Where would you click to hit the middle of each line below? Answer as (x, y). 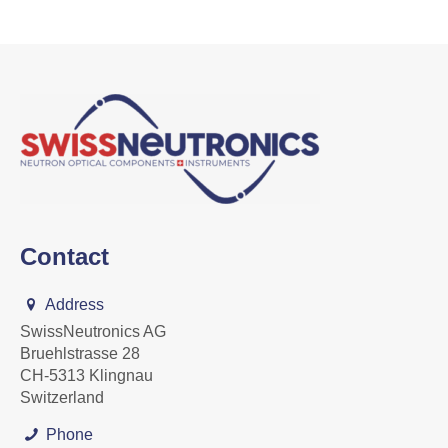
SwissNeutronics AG (93, 331)
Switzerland (62, 397)
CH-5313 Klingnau (86, 375)
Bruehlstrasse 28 (85, 353)
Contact (64, 256)
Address (73, 304)
